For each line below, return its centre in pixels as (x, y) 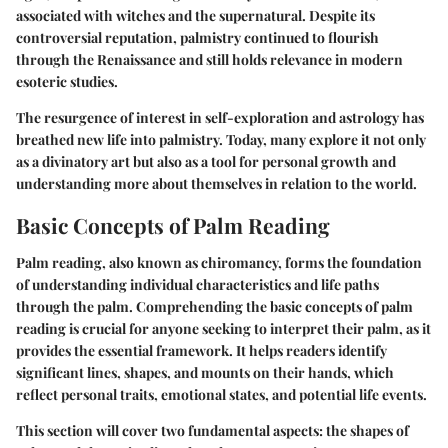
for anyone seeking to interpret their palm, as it (278, 328)
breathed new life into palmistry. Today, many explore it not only (221, 139)
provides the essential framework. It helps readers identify (201, 350)
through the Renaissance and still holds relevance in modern (209, 59)
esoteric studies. (67, 81)
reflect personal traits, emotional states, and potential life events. (221, 394)
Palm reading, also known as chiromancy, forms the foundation (219, 262)
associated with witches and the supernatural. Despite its (195, 15)
